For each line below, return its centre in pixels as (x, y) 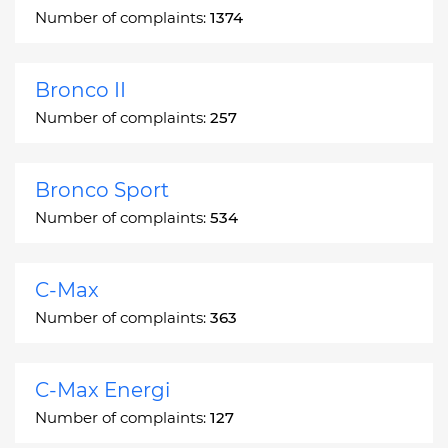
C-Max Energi (102, 389)
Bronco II (80, 89)
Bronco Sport (102, 189)
